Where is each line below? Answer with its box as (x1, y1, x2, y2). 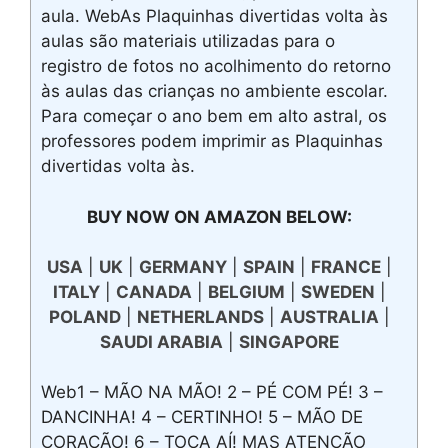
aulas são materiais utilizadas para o (41, 31, 335, 52)
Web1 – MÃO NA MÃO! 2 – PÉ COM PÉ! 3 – (41, 382, 383, 403)
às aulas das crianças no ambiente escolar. (41, 81, 388, 102)
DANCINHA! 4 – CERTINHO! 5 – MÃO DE (41, 407, 363, 428)
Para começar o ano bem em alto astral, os (41, 106, 387, 127)
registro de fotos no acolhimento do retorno (41, 56, 391, 77)
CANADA (115, 281, 192, 302)
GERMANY (138, 256, 227, 277)
